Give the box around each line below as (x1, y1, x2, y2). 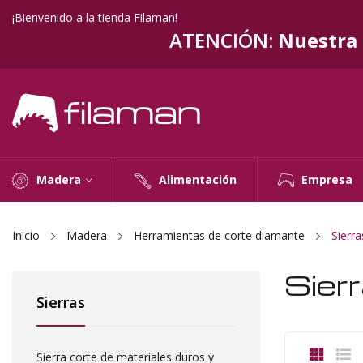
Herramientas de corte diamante (134, 228, 305, 243)
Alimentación (159, 172, 237, 187)
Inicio (12, 228, 40, 243)
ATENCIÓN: (169, 27, 273, 53)
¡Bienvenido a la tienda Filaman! (12, 10, 177, 25)
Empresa (301, 172, 352, 187)
